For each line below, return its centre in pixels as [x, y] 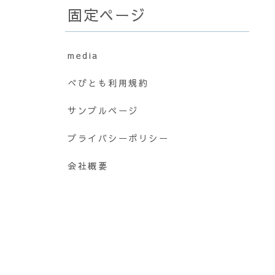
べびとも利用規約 [108, 83]
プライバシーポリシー [118, 138]
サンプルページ [103, 110]
